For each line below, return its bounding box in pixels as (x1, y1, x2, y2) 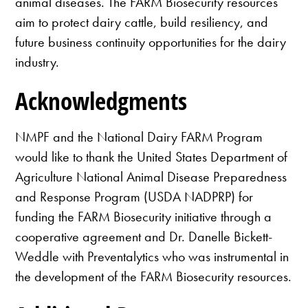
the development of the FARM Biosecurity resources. (15, 267, 292, 286)
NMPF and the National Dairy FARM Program (15, 128, 263, 146)
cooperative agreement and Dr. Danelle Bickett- (15, 228, 273, 246)
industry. (15, 52, 60, 71)
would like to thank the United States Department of (15, 148, 288, 166)
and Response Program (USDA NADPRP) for (15, 188, 254, 206)
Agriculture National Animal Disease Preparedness (15, 168, 287, 186)
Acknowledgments (15, 84, 188, 117)
